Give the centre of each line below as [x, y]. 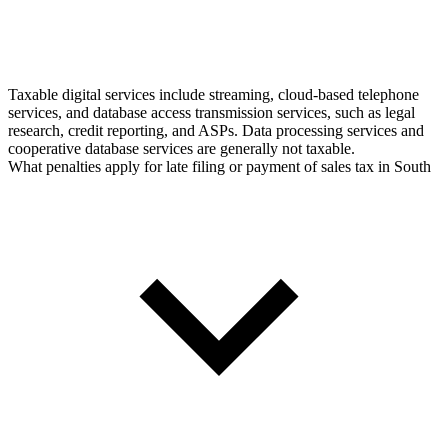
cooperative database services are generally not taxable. [181, 149]
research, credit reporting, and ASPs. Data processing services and [216, 131]
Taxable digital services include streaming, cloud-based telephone [213, 95]
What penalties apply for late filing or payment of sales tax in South [219, 167]
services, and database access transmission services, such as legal [211, 113]
